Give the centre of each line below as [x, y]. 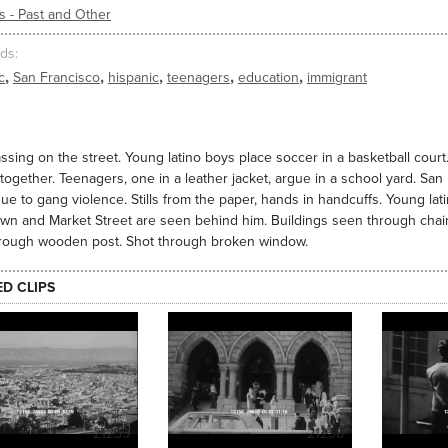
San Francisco [56, 78]
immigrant [336, 78]
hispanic [133, 78]
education [268, 78]
